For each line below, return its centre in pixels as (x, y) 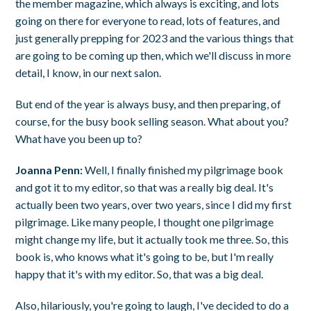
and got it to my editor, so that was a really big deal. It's (145, 187)
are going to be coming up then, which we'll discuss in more (153, 55)
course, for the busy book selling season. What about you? (152, 121)
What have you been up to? (79, 138)
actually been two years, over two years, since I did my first (154, 204)
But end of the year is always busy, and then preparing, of (149, 103)
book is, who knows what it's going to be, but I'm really (145, 256)
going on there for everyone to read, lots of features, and (148, 20)
